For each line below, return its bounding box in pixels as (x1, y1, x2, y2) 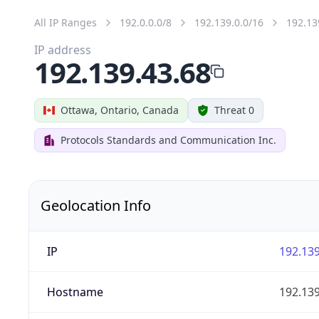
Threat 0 (214, 103, 254, 117)
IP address (34, 41, 91, 58)
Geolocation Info (41, 195, 151, 215)
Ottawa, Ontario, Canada (61, 103, 179, 117)
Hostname (46, 283, 103, 300)
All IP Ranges (34, 15, 97, 29)
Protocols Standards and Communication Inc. (61, 132, 276, 147)
